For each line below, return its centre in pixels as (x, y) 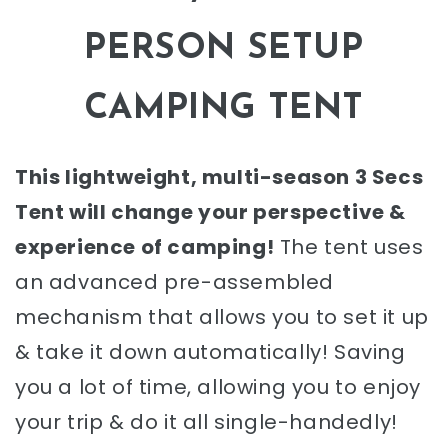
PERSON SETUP (224, 50)
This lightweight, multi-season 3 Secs (219, 177)
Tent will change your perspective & (211, 212)
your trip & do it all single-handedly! (206, 422)
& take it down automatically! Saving (210, 352)
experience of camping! (145, 247)
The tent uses (349, 247)
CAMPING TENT (224, 110)
